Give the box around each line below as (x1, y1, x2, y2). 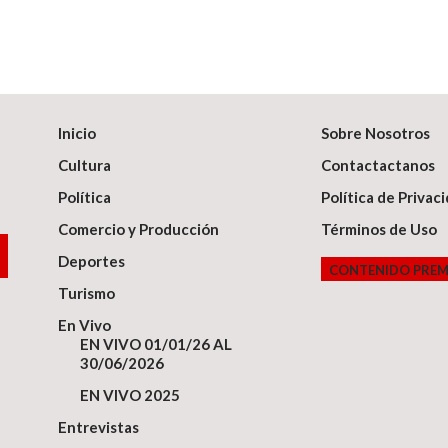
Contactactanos (320, 156, 435, 175)
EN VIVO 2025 (80, 386, 181, 405)
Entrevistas (58, 418, 140, 437)
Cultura (58, 156, 112, 175)
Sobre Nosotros (320, 124, 430, 143)
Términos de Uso (320, 220, 437, 239)
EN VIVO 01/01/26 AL (80, 335, 233, 354)
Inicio (58, 124, 97, 143)
